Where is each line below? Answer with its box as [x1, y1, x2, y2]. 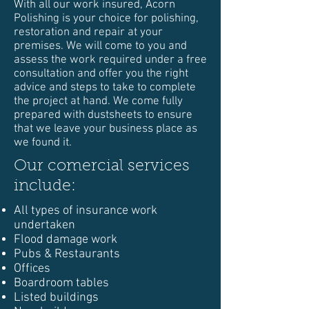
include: [14, 179, 76, 195]
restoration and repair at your [14, 26, 163, 39]
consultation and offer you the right [14, 67, 188, 81]
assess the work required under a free [14, 53, 207, 67]
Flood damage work [14, 232, 117, 247]
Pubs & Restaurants [14, 247, 120, 261]
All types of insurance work [14, 203, 157, 218]
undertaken [14, 218, 75, 232]
